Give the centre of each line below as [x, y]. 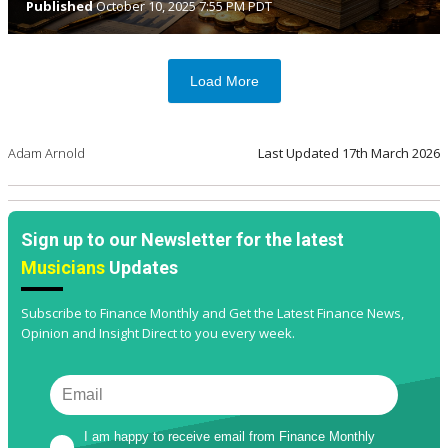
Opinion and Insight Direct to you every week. [158, 333]
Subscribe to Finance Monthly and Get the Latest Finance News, [212, 313]
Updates [141, 267]
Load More [224, 81]
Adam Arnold [46, 153]
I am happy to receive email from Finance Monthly [230, 436]
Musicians [63, 267]
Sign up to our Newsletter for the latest [182, 239]
